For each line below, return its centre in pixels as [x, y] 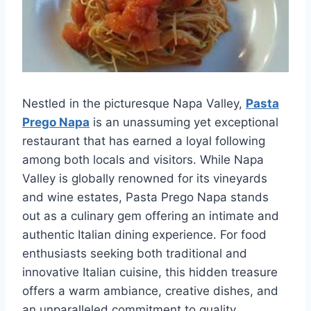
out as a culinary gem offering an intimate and [151, 216]
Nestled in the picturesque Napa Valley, [134, 103]
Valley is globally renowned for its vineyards [145, 178]
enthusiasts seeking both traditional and [135, 253]
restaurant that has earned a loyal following [144, 141]
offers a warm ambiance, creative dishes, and [150, 291]
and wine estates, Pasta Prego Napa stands [145, 197]
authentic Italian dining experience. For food [144, 234]
